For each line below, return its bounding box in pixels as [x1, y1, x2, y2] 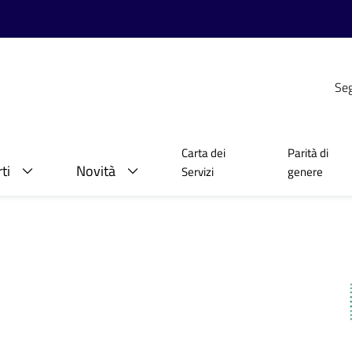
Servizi [181, 163, 214, 181]
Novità [76, 160, 115, 181]
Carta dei [181, 144, 225, 162]
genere [288, 163, 324, 181]
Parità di [288, 144, 329, 162]
